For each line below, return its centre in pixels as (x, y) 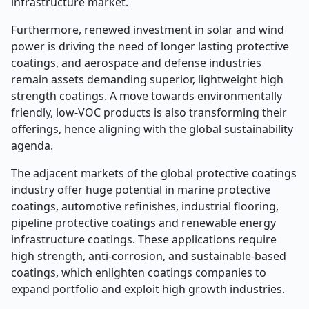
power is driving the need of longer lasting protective (150, 46)
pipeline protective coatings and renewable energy (143, 223)
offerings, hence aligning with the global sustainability (152, 129)
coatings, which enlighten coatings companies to (139, 272)
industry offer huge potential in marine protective (141, 190)
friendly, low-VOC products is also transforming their (149, 112)
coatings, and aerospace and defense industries (136, 63)
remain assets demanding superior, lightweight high (147, 79)
